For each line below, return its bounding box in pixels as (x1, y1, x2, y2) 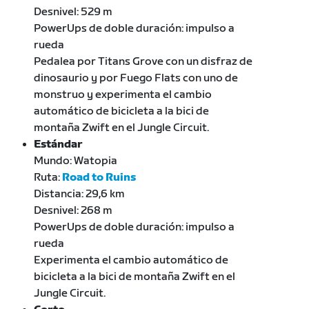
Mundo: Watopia (34, 154, 118, 168)
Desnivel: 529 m (34, 5, 113, 19)
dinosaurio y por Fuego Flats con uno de (34, 71, 239, 85)
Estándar (34, 137, 83, 151)
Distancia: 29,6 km (34, 187, 126, 201)
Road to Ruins (62, 170, 137, 184)
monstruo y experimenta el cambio (34, 88, 212, 101)
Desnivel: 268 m (34, 203, 113, 217)
